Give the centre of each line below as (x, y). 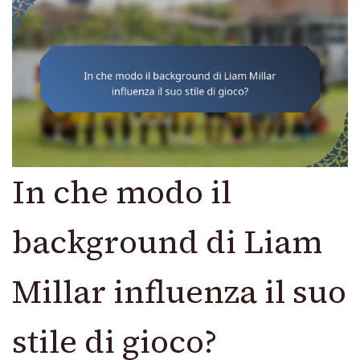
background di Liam (167, 242)
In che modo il (122, 192)
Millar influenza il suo (179, 292)
